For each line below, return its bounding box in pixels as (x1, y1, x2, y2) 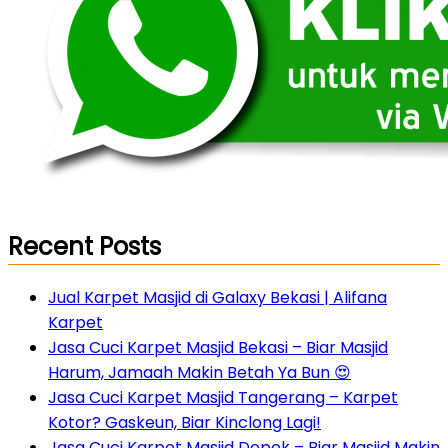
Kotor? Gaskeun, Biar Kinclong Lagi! (48, 411, 321, 435)
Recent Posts (8, 230, 161, 264)
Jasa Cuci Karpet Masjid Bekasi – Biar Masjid (48, 336, 388, 360)
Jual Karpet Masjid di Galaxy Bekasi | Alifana (48, 286, 387, 310)
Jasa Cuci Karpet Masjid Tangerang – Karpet (48, 386, 398, 410)
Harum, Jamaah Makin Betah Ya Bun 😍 (48, 361, 351, 385)
